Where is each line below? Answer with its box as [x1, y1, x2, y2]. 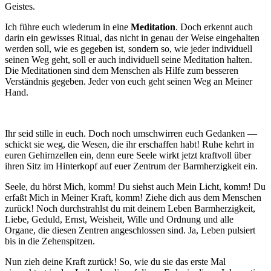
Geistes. [5, 1, 35, 12]
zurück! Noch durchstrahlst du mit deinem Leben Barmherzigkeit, [5, 203, 255, 214]
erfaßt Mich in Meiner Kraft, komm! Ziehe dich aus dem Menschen [5, 192, 261, 203]
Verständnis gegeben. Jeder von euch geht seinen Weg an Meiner [5, 76, 252, 87]
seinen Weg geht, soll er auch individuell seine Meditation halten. [5, 54, 252, 65]
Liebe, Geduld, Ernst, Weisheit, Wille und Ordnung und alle [5, 214, 233, 225]
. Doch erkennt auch [175, 22, 253, 33]
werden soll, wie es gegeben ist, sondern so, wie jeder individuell [5, 44, 252, 54]
